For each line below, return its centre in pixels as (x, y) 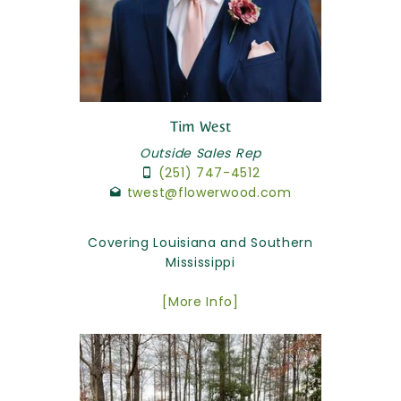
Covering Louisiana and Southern (200, 242)
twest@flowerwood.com (209, 192)
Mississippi (200, 262)
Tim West (200, 126)
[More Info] (200, 301)
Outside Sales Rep (200, 153)
